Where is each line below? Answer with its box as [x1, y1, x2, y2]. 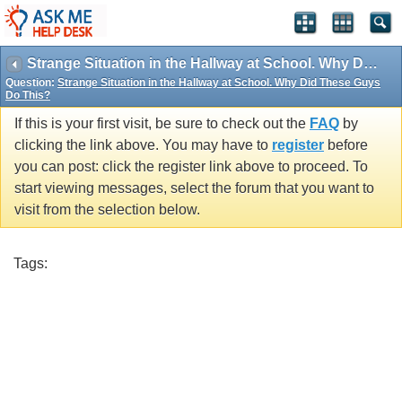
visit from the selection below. [14, 202, 200, 218]
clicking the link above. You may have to [14, 137, 272, 153]
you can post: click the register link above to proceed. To [14, 159, 368, 175]
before [324, 137, 368, 153]
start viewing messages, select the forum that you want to [14, 180, 374, 197]
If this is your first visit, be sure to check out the [14, 116, 310, 132]
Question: [5, 76, 57, 89]
